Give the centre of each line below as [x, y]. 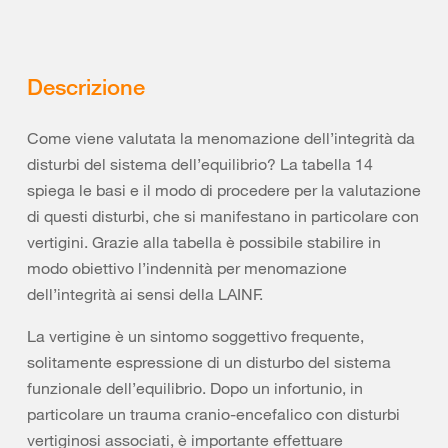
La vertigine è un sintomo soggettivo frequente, [195, 336]
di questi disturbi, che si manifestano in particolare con [223, 216]
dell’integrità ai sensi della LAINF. [145, 294]
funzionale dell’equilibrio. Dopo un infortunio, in [195, 388]
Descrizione [86, 86]
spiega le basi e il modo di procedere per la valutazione [224, 190]
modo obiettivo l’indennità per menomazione [187, 268]
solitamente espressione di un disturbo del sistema [209, 362]
